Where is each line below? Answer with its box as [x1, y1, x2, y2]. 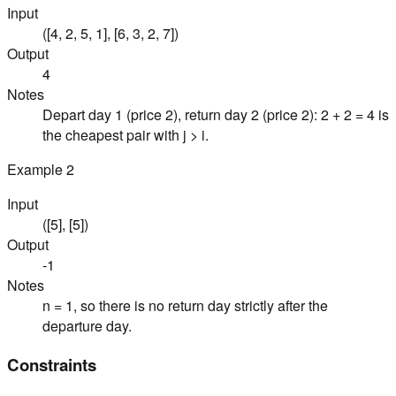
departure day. [42, 316, 132, 337]
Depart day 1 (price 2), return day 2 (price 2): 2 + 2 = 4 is [42, 104, 389, 126]
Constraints [7, 352, 96, 377]
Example [7, 159, 66, 180]
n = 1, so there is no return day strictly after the [42, 295, 328, 316]
